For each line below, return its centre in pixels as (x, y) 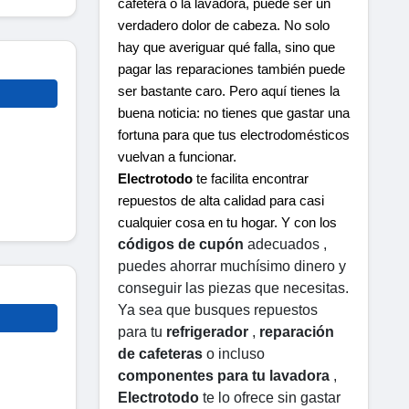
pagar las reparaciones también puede (231, 69)
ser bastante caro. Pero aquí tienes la (229, 91)
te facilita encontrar (251, 178)
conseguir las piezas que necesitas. (233, 288)
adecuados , (285, 244)
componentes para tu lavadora (224, 375)
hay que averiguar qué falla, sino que (226, 47)
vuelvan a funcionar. (177, 157)
